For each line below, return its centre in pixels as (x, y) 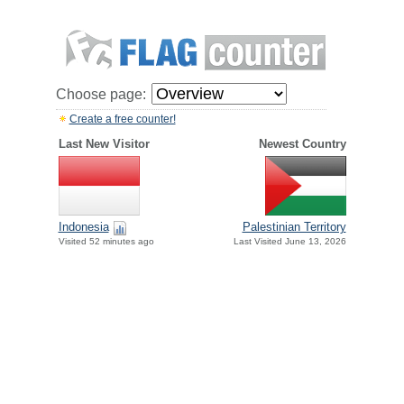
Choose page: (101, 94)
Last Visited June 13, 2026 (289, 242)
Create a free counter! (122, 119)
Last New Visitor (104, 144)
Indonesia (83, 227)
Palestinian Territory (294, 227)
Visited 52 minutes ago (106, 242)
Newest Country (302, 144)
